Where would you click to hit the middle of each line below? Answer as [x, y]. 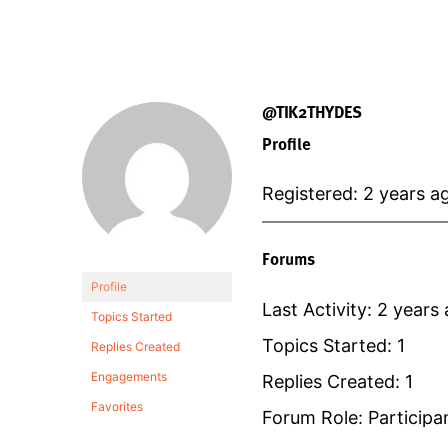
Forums [288, 259]
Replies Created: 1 [337, 381]
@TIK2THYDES [312, 111]
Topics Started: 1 [333, 345]
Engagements [129, 376]
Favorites [117, 406]
